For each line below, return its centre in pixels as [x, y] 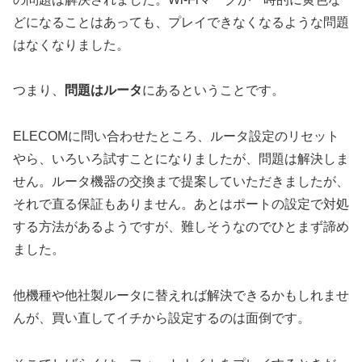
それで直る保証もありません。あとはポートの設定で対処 [181, 204]
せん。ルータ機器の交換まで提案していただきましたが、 [181, 182]
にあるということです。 [213, 90]
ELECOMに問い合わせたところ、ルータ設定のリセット [176, 137]
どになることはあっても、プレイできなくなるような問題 [181, 22]
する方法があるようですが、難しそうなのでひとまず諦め [181, 227]
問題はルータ [103, 90]
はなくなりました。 [71, 44]
